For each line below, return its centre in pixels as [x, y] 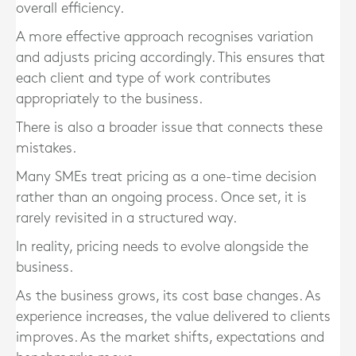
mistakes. [46, 148]
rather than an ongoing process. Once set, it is [161, 197]
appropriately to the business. [109, 99]
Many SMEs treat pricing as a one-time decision [166, 177]
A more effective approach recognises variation [164, 37]
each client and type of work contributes [143, 78]
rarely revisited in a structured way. [126, 218]
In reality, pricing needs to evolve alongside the [162, 247]
